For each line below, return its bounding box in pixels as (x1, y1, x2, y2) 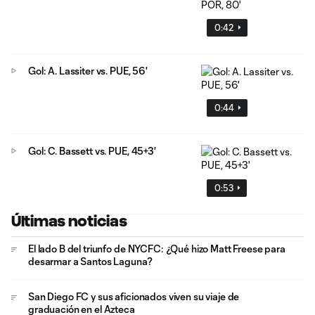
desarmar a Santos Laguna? (28, 255, 153, 267)
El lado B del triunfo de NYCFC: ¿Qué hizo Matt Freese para (28, 242, 285, 255)
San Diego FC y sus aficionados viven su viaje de (28, 290, 240, 302)
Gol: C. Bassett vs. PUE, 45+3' (28, 144, 156, 157)
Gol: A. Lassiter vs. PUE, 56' (28, 64, 148, 77)
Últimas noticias (11, 212, 127, 229)
